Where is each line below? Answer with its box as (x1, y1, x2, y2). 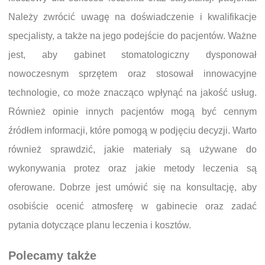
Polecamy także (8, 249, 96, 263)
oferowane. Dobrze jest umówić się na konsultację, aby (8, 182, 257, 192)
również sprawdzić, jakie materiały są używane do (8, 144, 257, 154)
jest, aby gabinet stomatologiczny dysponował (8, 49, 257, 60)
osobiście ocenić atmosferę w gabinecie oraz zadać (8, 201, 257, 211)
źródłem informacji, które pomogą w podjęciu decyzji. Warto (8, 125, 257, 135)
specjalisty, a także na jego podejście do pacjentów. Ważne (8, 30, 257, 41)
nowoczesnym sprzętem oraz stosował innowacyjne (8, 68, 257, 79)
